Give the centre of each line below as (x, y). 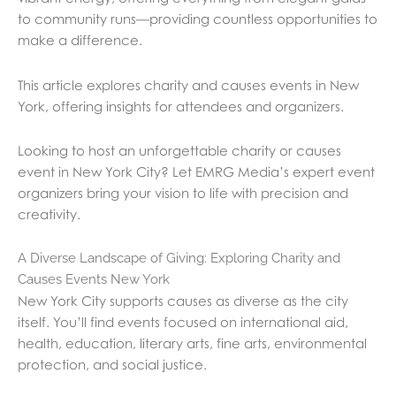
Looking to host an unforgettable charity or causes (179, 150)
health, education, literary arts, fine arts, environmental (192, 343)
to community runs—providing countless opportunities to (198, 19)
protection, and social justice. (112, 365)
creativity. (49, 213)
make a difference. (80, 40)
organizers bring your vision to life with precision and (183, 192)
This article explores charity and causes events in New (188, 84)
